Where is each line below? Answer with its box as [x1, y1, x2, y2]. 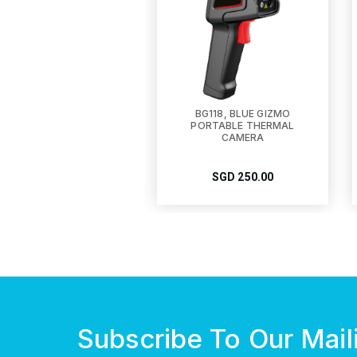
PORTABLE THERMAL [190, 120, 295, 131]
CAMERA [221, 131, 265, 143]
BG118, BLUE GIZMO [194, 108, 291, 120]
